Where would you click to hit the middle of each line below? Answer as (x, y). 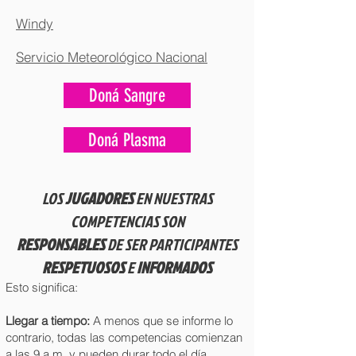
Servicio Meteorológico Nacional (112, 57)
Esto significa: (42, 287)
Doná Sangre (127, 95)
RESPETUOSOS (85, 267)
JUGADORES (99, 198)
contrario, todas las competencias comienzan (124, 337)
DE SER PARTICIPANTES (172, 244)
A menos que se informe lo (161, 321)
